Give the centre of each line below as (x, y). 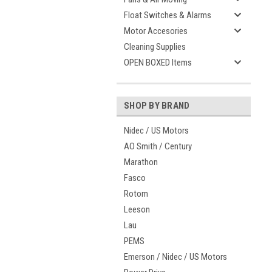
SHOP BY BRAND (157, 106)
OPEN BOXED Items (158, 63)
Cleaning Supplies (155, 47)
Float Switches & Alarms (168, 15)
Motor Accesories (156, 31)
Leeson (137, 209)
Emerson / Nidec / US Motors (175, 257)
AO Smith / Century (158, 146)
